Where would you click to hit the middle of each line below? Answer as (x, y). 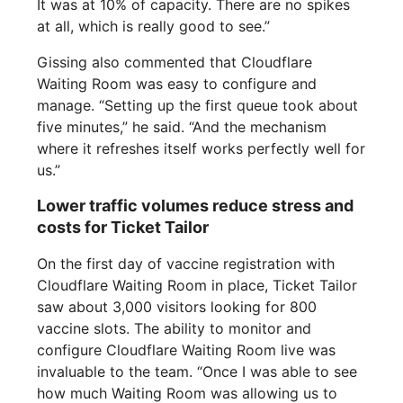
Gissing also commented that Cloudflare (175, 63)
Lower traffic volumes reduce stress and (196, 206)
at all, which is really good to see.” (154, 27)
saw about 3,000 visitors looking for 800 (177, 307)
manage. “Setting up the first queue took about (198, 106)
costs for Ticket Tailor (123, 228)
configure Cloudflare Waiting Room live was (187, 350)
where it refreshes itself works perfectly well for (201, 149)
